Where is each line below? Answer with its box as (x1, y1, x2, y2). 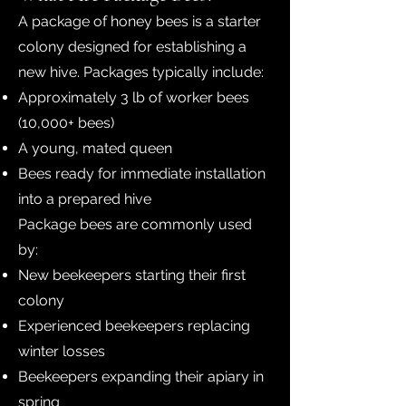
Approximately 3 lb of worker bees (18, 89, 249, 106)
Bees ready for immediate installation (18, 165, 266, 182)
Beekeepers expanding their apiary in (18, 368, 264, 385)
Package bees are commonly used (18, 216, 252, 233)
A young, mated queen (18, 140, 172, 157)
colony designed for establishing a (18, 38, 246, 55)
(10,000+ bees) (18, 114, 114, 131)
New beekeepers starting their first (18, 266, 246, 284)
